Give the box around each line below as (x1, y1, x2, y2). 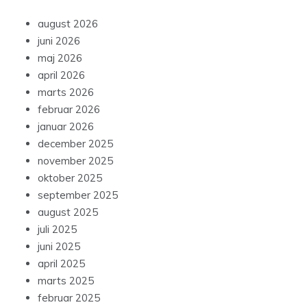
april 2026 (38, 68, 85, 82)
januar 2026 (38, 119, 94, 133)
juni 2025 (38, 239, 80, 253)
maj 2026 (38, 51, 82, 64)
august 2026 (38, 16, 98, 30)
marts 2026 (38, 85, 94, 99)
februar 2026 (38, 102, 100, 116)
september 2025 (38, 188, 118, 201)
